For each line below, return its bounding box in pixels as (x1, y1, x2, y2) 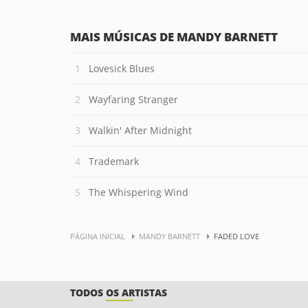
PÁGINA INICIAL (70, 231, 125, 241)
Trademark (89, 155, 139, 168)
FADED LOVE (214, 231, 259, 241)
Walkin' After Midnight (89, 124, 192, 137)
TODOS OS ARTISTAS (70, 286, 167, 299)
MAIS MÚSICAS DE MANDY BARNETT (70, 29, 278, 45)
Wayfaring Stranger (89, 93, 178, 106)
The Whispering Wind (89, 186, 188, 199)
